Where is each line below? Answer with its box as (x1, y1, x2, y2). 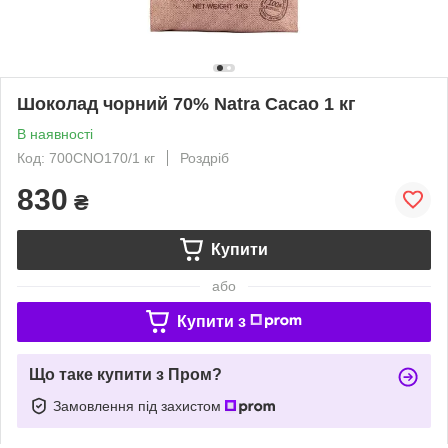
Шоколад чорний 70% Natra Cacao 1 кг (17, 93, 356, 114)
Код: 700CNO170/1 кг (17, 149, 155, 166)
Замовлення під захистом (53, 397, 225, 414)
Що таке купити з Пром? (29, 365, 222, 383)
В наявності (17, 125, 93, 142)
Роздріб (180, 149, 229, 166)
